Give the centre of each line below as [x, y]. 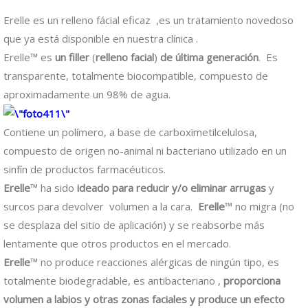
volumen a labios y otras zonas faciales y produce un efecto [144, 299]
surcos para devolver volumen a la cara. [99, 207]
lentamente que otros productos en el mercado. [117, 244]
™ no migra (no [260, 207]
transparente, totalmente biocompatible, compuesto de [136, 75]
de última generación [209, 57]
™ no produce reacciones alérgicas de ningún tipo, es [155, 262]
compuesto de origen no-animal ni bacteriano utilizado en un [145, 151]
